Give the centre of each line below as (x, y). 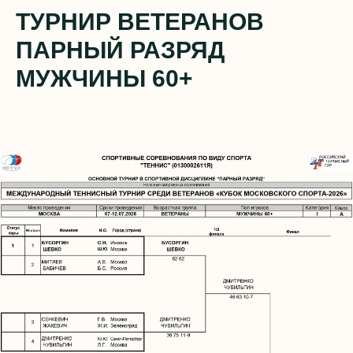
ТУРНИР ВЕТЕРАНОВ (140, 22)
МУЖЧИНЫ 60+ (104, 78)
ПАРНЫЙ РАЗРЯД (120, 50)
